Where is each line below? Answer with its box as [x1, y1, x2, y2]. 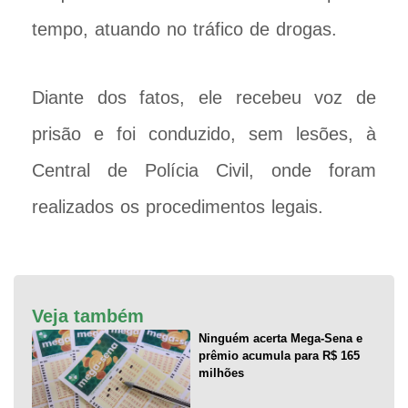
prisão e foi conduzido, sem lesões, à [32, 124, 376, 145]
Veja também [32, 306, 144, 327]
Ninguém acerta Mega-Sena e [198, 331, 362, 346]
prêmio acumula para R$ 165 [198, 349, 360, 363]
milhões [198, 366, 244, 381]
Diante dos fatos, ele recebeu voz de [32, 87, 376, 108]
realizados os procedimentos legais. [32, 197, 323, 218]
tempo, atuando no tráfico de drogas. [32, 19, 337, 40]
